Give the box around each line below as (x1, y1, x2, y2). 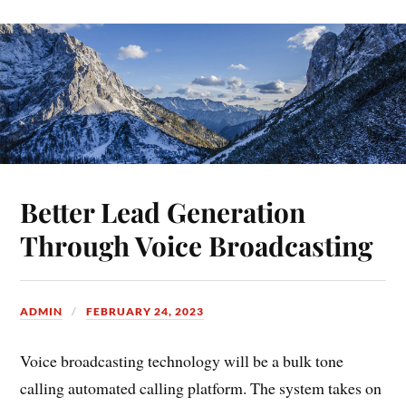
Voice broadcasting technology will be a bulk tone (20, 349, 344, 372)
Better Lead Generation (20, 193, 306, 229)
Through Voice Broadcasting (20, 227, 373, 263)
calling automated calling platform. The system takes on (20, 376, 382, 399)
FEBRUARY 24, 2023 (86, 304, 205, 318)
